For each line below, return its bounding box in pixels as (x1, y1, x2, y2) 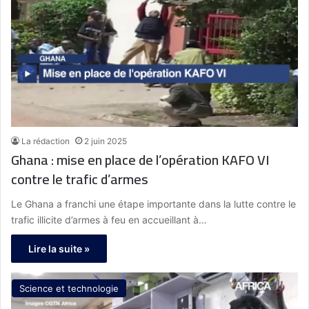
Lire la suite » (28, 242, 90, 255)
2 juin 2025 (84, 135, 127, 146)
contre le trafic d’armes (11, 166, 148, 192)
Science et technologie (19, 282, 119, 294)
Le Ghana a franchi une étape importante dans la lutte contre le (11, 197, 296, 210)
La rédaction (21, 135, 70, 146)
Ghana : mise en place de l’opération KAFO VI (11, 146, 269, 172)
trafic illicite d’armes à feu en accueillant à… (11, 213, 207, 226)
